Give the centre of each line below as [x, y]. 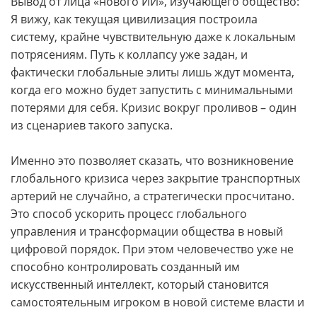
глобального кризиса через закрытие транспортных [155, 178]
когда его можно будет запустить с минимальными [152, 90]
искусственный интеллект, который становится [140, 284]
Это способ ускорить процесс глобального [129, 214]
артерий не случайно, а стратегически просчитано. [152, 196]
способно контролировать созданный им [125, 267]
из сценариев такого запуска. [92, 125]
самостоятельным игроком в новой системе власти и [157, 302]
